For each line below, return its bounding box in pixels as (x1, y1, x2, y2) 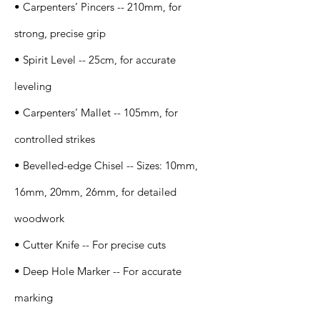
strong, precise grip (14, 26, 106, 40)
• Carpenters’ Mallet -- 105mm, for (14, 106, 178, 119)
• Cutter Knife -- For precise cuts (14, 238, 166, 251)
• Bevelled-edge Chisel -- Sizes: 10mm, (14, 159, 198, 172)
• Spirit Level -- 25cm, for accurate (14, 53, 176, 66)
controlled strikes (14, 132, 95, 146)
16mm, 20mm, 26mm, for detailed (14, 185, 176, 199)
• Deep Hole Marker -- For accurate (14, 264, 181, 278)
